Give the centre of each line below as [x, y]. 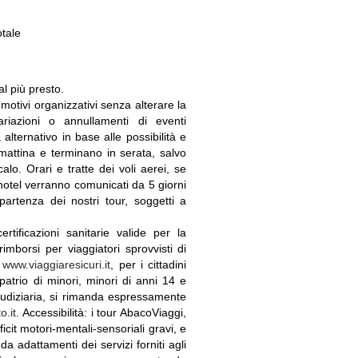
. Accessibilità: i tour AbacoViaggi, [101, 312]
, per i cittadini [149, 265]
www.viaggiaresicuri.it [57, 265]
